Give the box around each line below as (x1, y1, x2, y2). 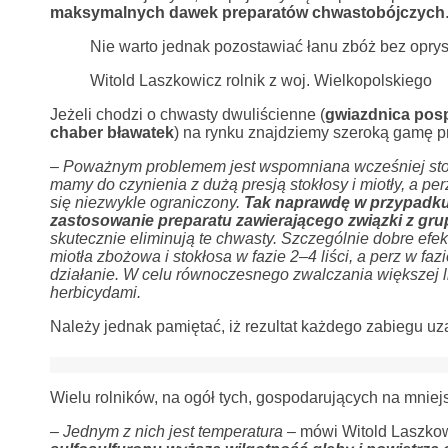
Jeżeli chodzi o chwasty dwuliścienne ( (49, 106, 325, 123)
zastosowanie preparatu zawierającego (49, 212, 348, 229)
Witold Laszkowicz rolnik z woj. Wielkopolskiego (89, 72, 432, 89)
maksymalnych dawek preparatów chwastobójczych (49, 4, 445, 21)
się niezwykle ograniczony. (49, 194, 244, 211)
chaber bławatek (49, 124, 174, 141)
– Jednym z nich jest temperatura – (49, 423, 300, 440)
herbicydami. (49, 284, 141, 301)
